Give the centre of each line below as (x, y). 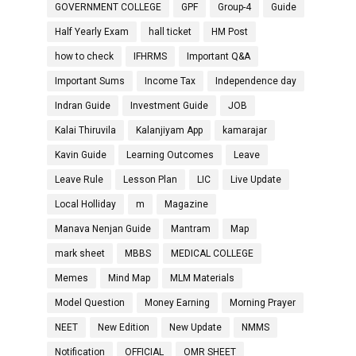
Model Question (90, 303)
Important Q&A (219, 56)
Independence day (256, 81)
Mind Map (129, 278)
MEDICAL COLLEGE (212, 253)
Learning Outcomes (170, 155)
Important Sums (90, 81)
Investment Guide (169, 106)
